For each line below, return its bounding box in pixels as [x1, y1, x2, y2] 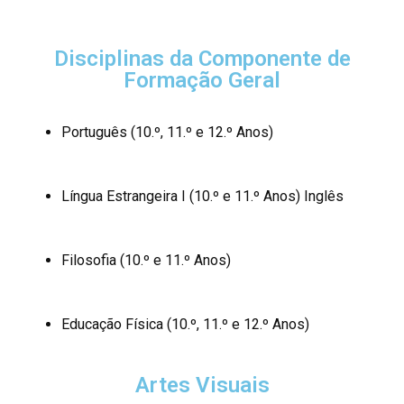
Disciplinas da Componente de [53, 45, 351, 71]
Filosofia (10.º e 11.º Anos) [61, 251, 231, 269]
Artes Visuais [134, 372, 270, 398]
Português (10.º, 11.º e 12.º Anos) [61, 123, 273, 141]
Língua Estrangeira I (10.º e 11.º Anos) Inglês [61, 187, 344, 205]
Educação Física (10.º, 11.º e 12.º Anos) [61, 315, 309, 333]
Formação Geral [124, 67, 280, 93]
